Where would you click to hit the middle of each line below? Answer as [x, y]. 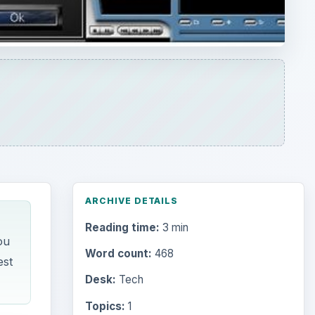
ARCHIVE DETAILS [131, 200]
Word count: [118, 254]
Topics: [105, 306]
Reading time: [122, 228]
